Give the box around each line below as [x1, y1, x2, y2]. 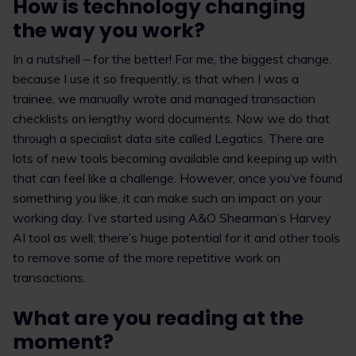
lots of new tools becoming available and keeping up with [13, 150, 337, 166]
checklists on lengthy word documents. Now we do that [13, 110, 330, 126]
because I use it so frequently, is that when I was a [13, 71, 299, 87]
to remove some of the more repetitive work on [13, 250, 281, 265]
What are [13, 304, 109, 332]
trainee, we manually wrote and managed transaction [13, 91, 315, 106]
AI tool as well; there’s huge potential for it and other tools [13, 230, 340, 246]
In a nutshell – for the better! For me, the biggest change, [13, 51, 331, 67]
